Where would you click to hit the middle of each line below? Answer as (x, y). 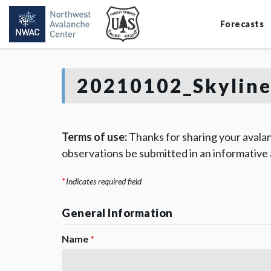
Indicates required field (104, 181)
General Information (117, 213)
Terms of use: (94, 137)
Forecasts (242, 24)
